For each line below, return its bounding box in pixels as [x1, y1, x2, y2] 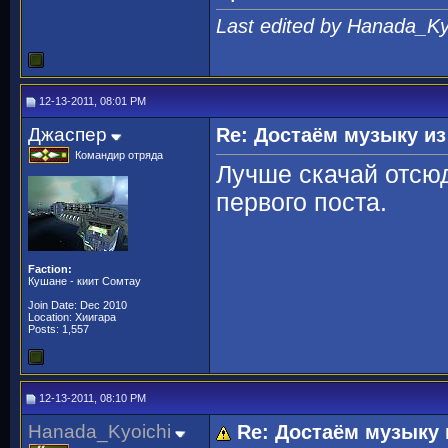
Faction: [28, 263, 72, 275]
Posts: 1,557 [28, 323, 89, 335]
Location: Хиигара [28, 311, 116, 323]
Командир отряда [75, 149, 163, 161]
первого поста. [216, 189, 387, 217]
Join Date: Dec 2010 [28, 299, 127, 311]
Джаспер [28, 124, 107, 145]
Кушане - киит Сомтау [28, 275, 141, 287]
